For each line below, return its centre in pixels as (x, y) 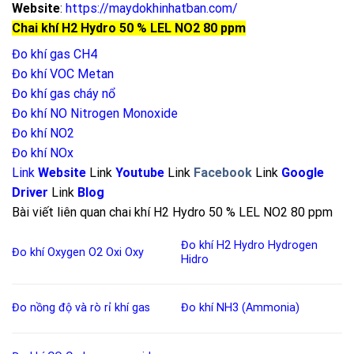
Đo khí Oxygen (49, 253)
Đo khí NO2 (43, 134)
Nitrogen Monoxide (124, 114)
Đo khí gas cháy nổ (64, 94)
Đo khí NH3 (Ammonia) (241, 308)
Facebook (223, 173)
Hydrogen (293, 246)
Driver (30, 193)
